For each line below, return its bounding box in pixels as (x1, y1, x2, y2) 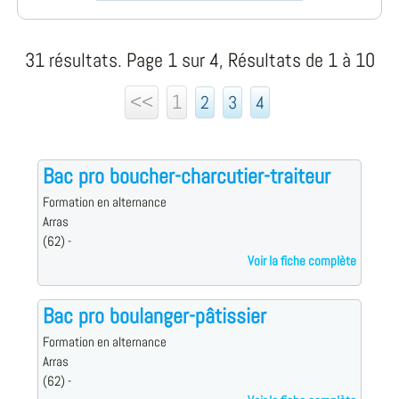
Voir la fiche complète (248, 252, 357, 271)
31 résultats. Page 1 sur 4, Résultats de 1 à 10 (24, 48, 375, 73)
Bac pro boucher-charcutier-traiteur (42, 162, 330, 191)
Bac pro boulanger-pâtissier (42, 302, 266, 330)
